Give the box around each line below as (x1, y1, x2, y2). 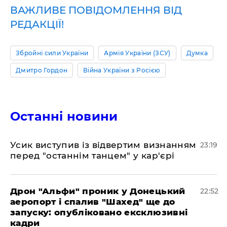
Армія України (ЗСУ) (104, 49, 171, 57)
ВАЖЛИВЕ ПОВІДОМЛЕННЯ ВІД (10, 4, 182, 16)
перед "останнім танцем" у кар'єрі (10, 150, 175, 161)
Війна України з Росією (83, 66, 161, 74)
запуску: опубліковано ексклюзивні (10, 207, 188, 217)
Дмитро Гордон (16, 66, 68, 74)
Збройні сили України (16, 49, 89, 57)
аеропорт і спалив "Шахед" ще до (10, 196, 175, 207)
